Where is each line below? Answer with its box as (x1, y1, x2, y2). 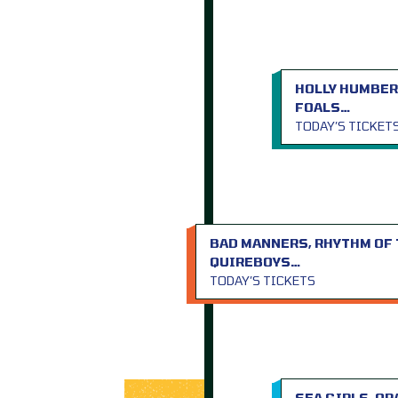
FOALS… (295, 99, 350, 115)
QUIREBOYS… (210, 254, 300, 269)
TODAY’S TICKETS (210, 273, 315, 288)
